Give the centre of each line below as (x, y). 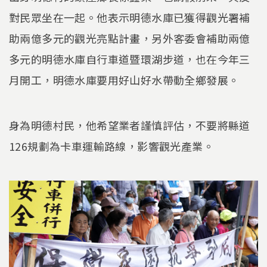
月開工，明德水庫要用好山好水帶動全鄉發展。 (124, 80)
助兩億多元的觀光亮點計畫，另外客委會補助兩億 (130, 38)
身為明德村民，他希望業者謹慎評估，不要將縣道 (130, 125)
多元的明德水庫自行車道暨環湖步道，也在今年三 (130, 59)
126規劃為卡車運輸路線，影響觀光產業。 (111, 146)
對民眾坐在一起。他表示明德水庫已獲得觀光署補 (130, 18)
